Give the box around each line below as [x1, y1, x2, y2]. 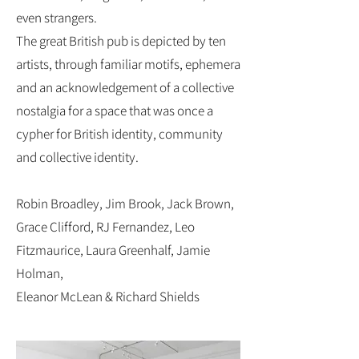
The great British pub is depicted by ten [16, 32, 226, 50]
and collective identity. [16, 148, 139, 166]
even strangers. [16, 9, 97, 26]
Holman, [16, 264, 63, 282]
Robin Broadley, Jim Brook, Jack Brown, [16, 195, 234, 212]
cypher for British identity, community [16, 125, 223, 143]
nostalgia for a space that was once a [16, 102, 213, 119]
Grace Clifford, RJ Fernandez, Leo [16, 218, 195, 236]
